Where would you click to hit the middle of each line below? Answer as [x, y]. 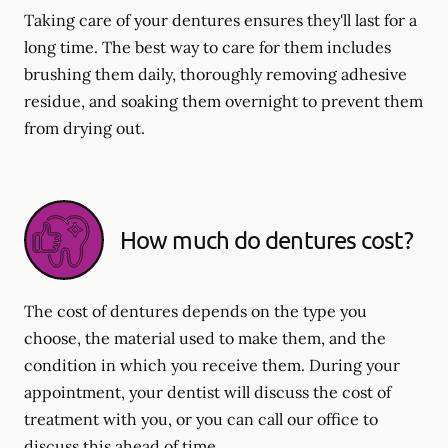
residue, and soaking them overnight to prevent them [223, 100]
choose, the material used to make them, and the [205, 337]
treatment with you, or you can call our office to [201, 418]
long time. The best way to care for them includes [207, 46]
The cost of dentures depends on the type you [195, 310]
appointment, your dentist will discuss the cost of [207, 391]
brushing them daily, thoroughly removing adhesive [215, 73]
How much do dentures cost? [266, 239]
